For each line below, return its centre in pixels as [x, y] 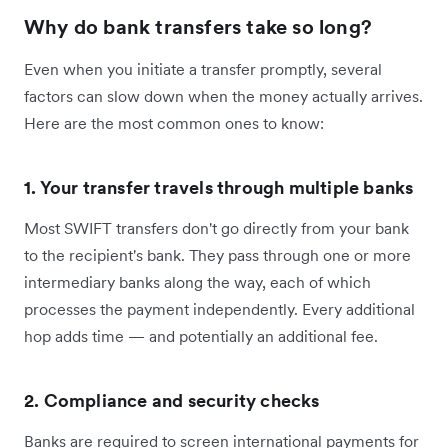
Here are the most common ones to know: [174, 122]
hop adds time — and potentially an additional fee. [201, 335]
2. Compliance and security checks [172, 400]
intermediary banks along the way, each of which [197, 281]
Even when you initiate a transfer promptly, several [203, 68]
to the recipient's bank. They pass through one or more [217, 254]
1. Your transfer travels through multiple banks [219, 187]
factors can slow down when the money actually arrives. [223, 95]
